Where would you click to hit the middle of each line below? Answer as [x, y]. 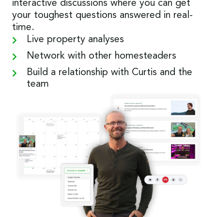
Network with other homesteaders [101, 56]
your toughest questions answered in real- [102, 16]
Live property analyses [75, 40]
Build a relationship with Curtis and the [109, 73]
